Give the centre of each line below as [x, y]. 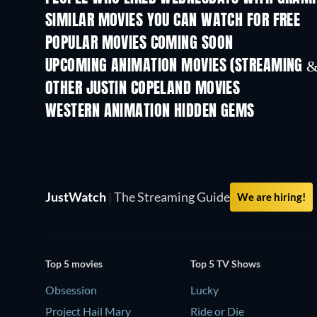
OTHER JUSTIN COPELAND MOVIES [143, 89]
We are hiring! [271, 197]
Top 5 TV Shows [226, 263]
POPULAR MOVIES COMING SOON [139, 44]
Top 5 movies [74, 263]
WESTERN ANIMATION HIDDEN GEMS [150, 112]
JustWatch [77, 197]
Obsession [71, 289]
